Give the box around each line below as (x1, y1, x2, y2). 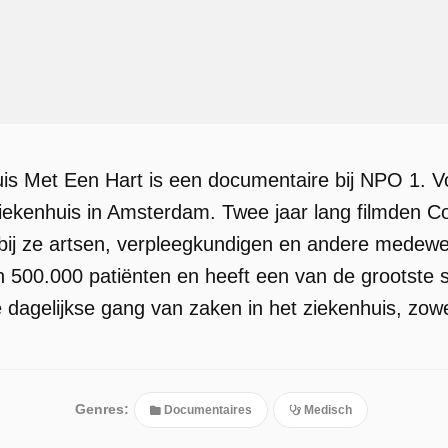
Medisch (301, 403, 352, 417)
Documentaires (161, 403, 252, 417)
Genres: (75, 401, 129, 417)
